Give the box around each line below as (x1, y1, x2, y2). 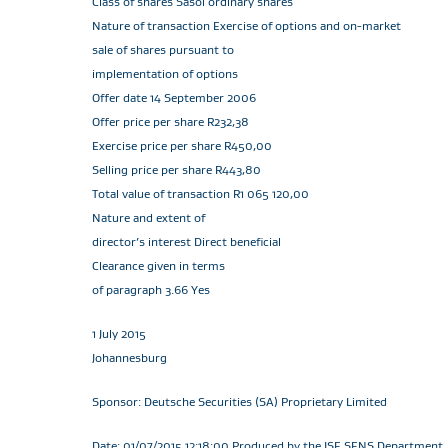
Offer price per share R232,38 (92, 114, 249, 129)
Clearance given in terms (92, 258, 225, 273)
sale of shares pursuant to (92, 42, 234, 57)
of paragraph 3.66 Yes (92, 282, 210, 297)
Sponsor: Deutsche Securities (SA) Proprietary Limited (92, 394, 387, 409)
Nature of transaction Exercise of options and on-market (92, 18, 401, 33)
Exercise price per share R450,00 (92, 138, 272, 153)
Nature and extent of (92, 210, 205, 225)
